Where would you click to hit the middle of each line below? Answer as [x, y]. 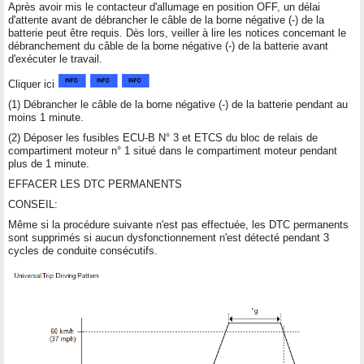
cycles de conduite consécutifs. [83, 250]
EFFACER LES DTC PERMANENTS [95, 184]
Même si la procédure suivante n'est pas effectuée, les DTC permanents [178, 224]
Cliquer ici [33, 84]
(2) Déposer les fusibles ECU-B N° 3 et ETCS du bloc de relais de [163, 137]
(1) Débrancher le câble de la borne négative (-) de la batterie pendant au [178, 104]
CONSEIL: [33, 204]
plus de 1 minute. [49, 163]
